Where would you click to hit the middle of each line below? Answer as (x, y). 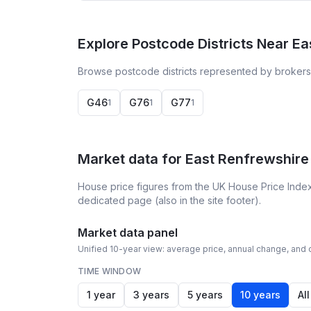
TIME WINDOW (110, 271)
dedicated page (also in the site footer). (169, 200)
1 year (101, 295)
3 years (151, 295)
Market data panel (128, 233)
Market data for (132, 159)
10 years (260, 295)
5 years (205, 295)
